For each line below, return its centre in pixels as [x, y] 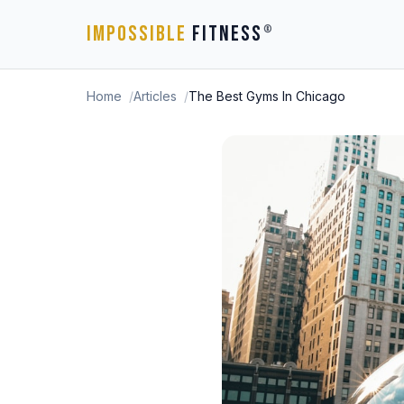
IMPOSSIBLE [137, 34]
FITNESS [225, 34]
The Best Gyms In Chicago [267, 96]
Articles [155, 96]
